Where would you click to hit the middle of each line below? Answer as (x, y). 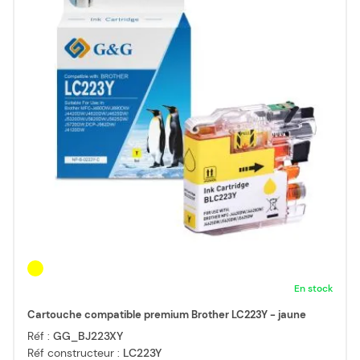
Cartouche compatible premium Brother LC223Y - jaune (167, 315)
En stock (313, 289)
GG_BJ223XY (88, 336)
